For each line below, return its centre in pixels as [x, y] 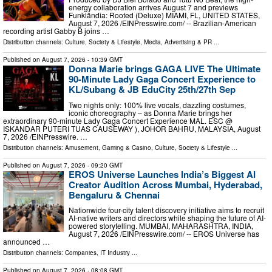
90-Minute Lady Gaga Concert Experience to [162, 79]
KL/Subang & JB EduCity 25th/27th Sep [152, 90]
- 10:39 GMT [104, 60]
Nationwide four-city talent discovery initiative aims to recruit [166, 210]
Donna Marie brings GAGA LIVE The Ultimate [165, 69]
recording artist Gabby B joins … [56, 31]
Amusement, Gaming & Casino [108, 147]
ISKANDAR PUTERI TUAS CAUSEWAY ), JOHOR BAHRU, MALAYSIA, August [132, 128]
